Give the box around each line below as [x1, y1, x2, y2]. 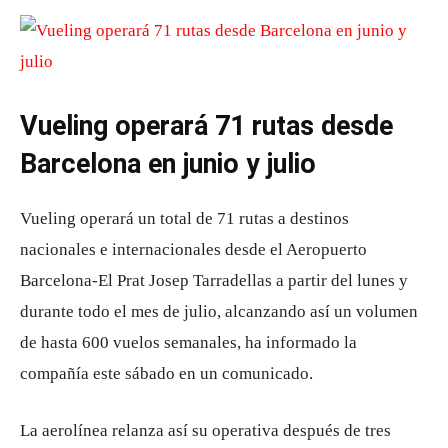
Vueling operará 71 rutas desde [20, 110, 393, 142]
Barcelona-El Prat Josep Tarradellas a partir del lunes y [20, 271, 408, 290]
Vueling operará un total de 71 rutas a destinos [20, 209, 349, 228]
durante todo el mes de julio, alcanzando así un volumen [20, 302, 418, 321]
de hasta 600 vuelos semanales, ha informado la [20, 333, 357, 352]
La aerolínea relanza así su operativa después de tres [20, 421, 391, 440]
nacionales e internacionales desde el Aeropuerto [20, 240, 367, 259]
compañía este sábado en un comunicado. [20, 364, 313, 383]
